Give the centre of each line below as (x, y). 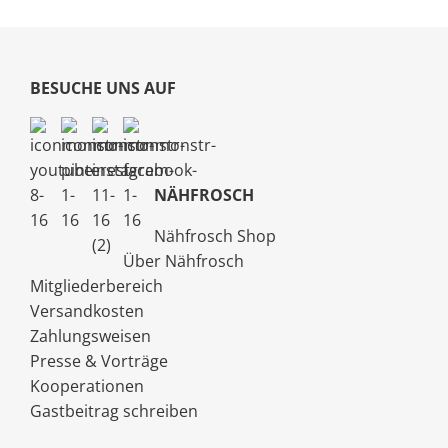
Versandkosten (87, 311)
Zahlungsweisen (90, 336)
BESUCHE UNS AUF (103, 88)
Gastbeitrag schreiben (114, 411)
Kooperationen (87, 386)
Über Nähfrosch (183, 261)
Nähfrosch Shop (215, 236)
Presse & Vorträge (99, 361)
